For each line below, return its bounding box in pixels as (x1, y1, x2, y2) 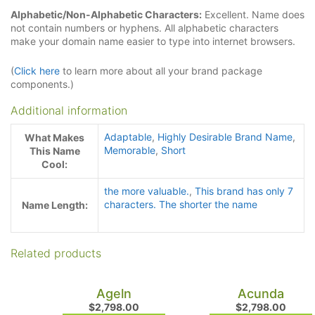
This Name (29, 144, 80, 157)
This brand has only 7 (195, 184, 293, 197)
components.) (11, 77, 74, 90)
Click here (14, 64, 60, 77)
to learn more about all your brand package (60, 64, 262, 77)
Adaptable (104, 130, 152, 143)
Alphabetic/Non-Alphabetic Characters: (11, 8, 202, 21)
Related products (11, 245, 101, 260)
